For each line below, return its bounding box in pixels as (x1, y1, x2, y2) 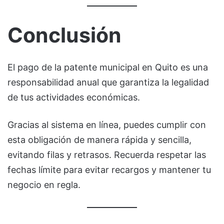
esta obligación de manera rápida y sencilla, (7, 134, 191, 145)
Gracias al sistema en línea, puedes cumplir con (7, 119, 206, 130)
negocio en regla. (7, 179, 80, 190)
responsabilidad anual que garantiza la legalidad (7, 76, 209, 87)
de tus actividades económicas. (7, 91, 140, 102)
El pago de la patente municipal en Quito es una (7, 61, 208, 72)
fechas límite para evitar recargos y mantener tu (7, 164, 211, 175)
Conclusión (7, 22, 121, 48)
